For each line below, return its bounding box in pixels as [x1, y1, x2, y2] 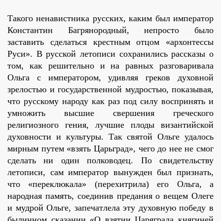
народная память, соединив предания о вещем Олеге [7, 191, 214, 201]
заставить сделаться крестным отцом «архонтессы [7, 37, 214, 47]
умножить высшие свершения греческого [7, 108, 214, 118]
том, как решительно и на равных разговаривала [7, 61, 214, 71]
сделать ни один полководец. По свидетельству [7, 155, 214, 166]
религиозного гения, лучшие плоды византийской [7, 120, 214, 130]
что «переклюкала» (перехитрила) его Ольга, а [7, 179, 214, 189]
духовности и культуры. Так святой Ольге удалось [7, 132, 214, 142]
